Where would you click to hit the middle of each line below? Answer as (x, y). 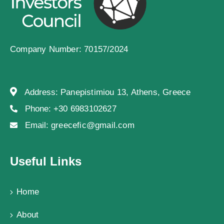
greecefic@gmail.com (93, 125)
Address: (42, 92)
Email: (38, 125)
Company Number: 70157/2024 (69, 49)
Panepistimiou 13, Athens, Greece (126, 92)
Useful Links (46, 161)
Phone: (39, 108)
